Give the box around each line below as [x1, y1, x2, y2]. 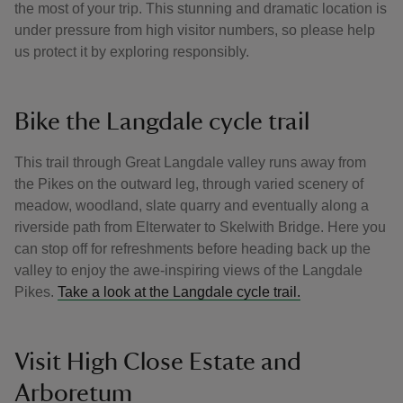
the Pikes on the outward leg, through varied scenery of [14, 176, 363, 192]
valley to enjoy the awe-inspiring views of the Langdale [14, 263, 363, 278]
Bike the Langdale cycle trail [14, 109, 309, 134]
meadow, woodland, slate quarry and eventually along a [14, 198, 369, 213]
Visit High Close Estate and [14, 349, 301, 374]
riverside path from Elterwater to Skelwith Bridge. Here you [14, 219, 386, 235]
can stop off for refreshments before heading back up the [14, 241, 371, 256]
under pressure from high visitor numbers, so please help [14, 22, 375, 38]
